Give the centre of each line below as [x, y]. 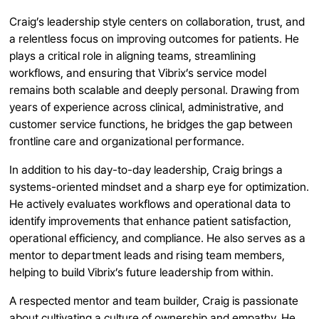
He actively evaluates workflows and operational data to [150, 204]
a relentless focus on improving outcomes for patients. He [155, 39]
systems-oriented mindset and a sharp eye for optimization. [159, 187]
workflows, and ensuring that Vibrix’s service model [138, 73]
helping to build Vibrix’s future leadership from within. [142, 272]
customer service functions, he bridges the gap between [151, 124]
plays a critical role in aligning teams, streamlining [133, 56]
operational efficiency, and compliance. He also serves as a [158, 238]
